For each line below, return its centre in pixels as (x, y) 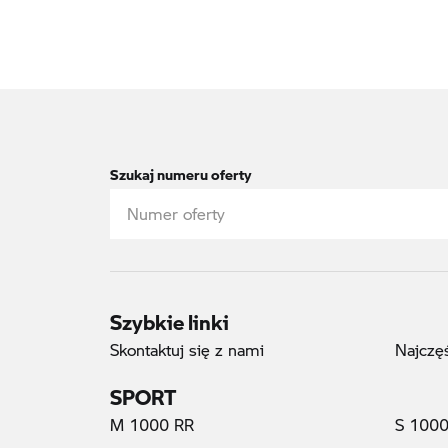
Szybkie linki (169, 315)
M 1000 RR (152, 424)
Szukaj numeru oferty (180, 169)
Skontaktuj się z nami (187, 349)
